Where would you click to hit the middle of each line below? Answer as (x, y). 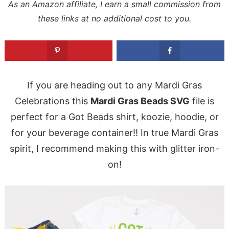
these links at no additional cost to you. (114, 19)
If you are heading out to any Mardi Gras (114, 85)
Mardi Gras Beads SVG (140, 101)
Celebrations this (53, 101)
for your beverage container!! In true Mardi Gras (114, 132)
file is (202, 101)
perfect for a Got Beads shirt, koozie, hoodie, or (114, 117)
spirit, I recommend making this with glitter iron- (114, 148)
